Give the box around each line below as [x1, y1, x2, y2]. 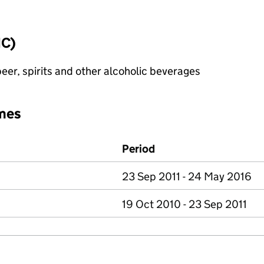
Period [122, 142, 155, 156]
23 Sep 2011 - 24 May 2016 [122, 170, 252, 183]
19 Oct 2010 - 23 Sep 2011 [122, 197, 247, 211]
